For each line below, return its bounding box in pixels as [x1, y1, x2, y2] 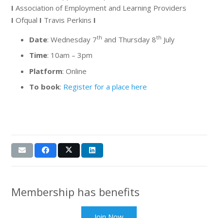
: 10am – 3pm [47, 50, 92, 60]
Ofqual [15, 15, 39, 25]
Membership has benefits [11, 184, 140, 200]
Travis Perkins [41, 15, 93, 25]
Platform [29, 66, 62, 76]
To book [29, 82, 60, 91]
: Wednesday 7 [47, 34, 97, 44]
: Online [62, 66, 87, 76]
